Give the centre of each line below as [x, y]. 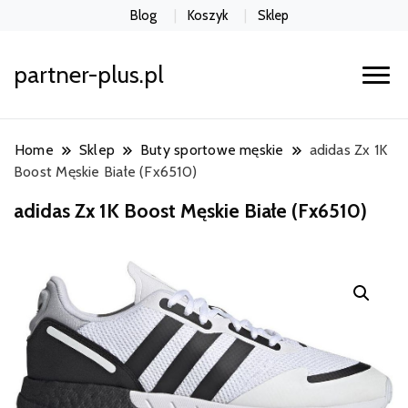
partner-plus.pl [89, 75]
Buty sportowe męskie [212, 150]
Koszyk [207, 15]
